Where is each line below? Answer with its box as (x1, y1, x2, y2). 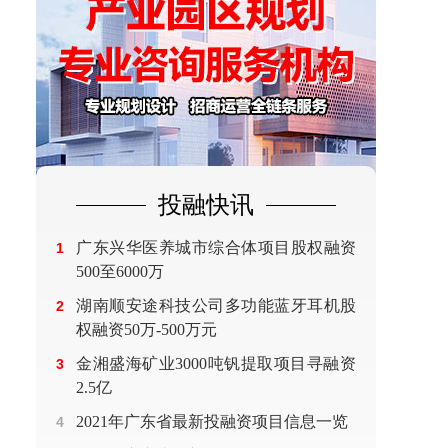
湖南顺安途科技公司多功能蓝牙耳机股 (76, 297, 356, 314)
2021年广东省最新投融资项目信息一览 (76, 413, 348, 430)
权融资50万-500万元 (76, 321, 217, 338)
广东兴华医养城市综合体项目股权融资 (76, 239, 356, 256)
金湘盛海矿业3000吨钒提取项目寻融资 (76, 355, 356, 372)
